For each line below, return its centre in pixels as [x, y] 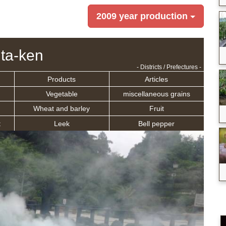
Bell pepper [157, 123]
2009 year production [142, 16]
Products [62, 79]
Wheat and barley [62, 109]
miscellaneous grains [156, 94]
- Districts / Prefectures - [169, 67]
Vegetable [62, 94]
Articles [157, 79]
